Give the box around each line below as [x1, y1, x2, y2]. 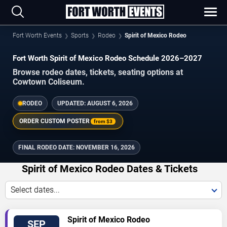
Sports [71, 32, 89, 39]
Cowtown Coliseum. [13, 77, 85, 87]
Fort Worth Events [13, 32, 62, 39]
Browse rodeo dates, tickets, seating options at [13, 67, 183, 78]
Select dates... [11, 185, 60, 195]
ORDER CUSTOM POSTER [19, 118, 90, 125]
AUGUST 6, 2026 [87, 100, 133, 107]
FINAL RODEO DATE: [18, 144, 74, 152]
